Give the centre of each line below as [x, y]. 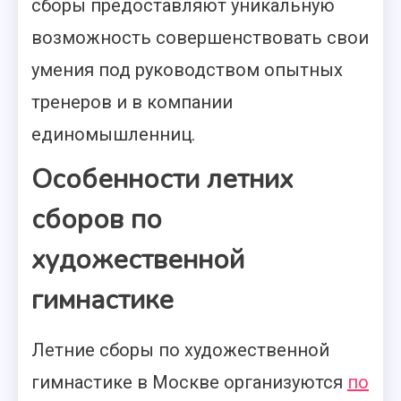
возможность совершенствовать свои [200, 38]
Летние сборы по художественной [180, 350]
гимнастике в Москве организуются [189, 382]
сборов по [97, 220]
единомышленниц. [113, 134]
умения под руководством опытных [187, 70]
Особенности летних [162, 179]
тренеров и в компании [132, 102]
